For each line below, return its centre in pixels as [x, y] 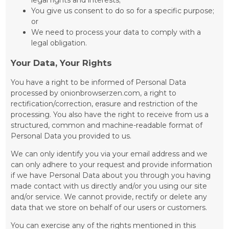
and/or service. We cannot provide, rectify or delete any [109, 197]
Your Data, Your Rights [62, 63]
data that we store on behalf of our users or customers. [109, 208]
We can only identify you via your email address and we [109, 154]
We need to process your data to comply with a [116, 32]
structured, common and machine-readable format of [107, 125]
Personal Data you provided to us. [71, 136]
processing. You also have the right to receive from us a [110, 115]
